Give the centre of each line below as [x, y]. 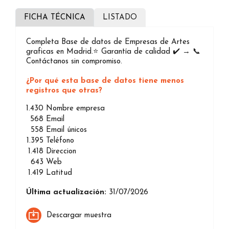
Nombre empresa [75, 108]
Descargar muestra [79, 216]
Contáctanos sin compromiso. [74, 61]
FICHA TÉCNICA [55, 17]
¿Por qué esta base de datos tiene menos [105, 81]
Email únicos [66, 130]
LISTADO [120, 17]
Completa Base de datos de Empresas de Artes [108, 42]
